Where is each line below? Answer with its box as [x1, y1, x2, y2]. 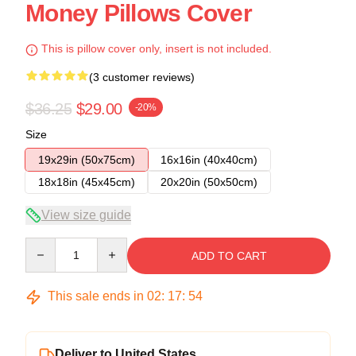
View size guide [41, 208, 131, 222]
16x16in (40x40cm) [161, 153, 257, 167]
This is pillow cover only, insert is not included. [38, 42, 272, 56]
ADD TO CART [191, 250, 267, 263]
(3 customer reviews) [89, 71, 195, 84]
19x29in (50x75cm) [38, 153, 135, 167]
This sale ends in [44, 289, 147, 304]
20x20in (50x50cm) [161, 176, 257, 189]
